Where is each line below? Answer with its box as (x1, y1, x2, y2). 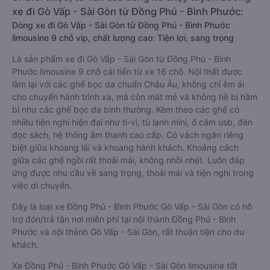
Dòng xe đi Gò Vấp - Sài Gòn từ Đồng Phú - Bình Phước (12, 20, 230, 30)
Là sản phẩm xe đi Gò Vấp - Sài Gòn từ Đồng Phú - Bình (12, 54, 231, 64)
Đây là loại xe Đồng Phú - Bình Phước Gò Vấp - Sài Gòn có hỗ (12, 201, 252, 212)
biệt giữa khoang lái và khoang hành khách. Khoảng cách (12, 142, 239, 152)
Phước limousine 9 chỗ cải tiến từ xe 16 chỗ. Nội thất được (12, 66, 242, 77)
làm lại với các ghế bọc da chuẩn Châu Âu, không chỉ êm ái (12, 79, 244, 89)
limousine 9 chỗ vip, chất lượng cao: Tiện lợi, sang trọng (12, 33, 234, 43)
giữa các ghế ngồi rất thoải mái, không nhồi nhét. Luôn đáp (12, 155, 245, 165)
